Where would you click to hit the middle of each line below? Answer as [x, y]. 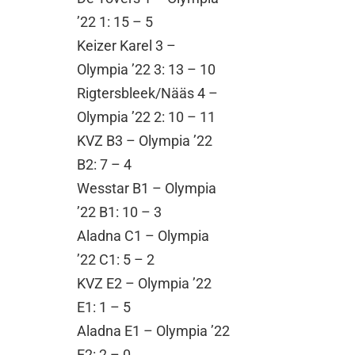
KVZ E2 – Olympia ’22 [145, 284]
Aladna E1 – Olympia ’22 [154, 331]
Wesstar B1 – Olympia [147, 189]
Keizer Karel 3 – [127, 46]
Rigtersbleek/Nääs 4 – [148, 94]
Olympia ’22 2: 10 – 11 [147, 117]
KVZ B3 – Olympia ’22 [145, 141]
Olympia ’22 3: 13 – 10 [147, 70]
